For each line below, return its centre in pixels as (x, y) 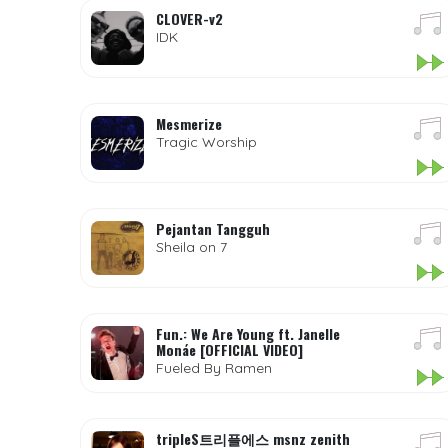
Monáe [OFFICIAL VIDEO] (229, 349)
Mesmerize (188, 123)
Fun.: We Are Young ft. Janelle (247, 333)
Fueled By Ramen (213, 368)
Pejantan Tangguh (212, 228)
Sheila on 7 (191, 247)
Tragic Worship (206, 142)
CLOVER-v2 (189, 18)
